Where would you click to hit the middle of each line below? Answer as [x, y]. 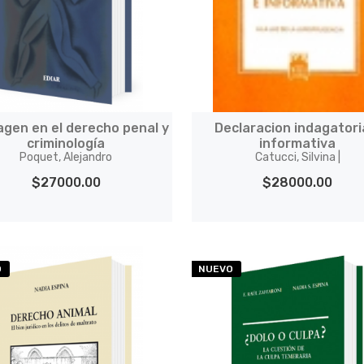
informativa [298, 143]
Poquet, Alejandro [66, 157]
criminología [66, 143]
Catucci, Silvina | [297, 157]
